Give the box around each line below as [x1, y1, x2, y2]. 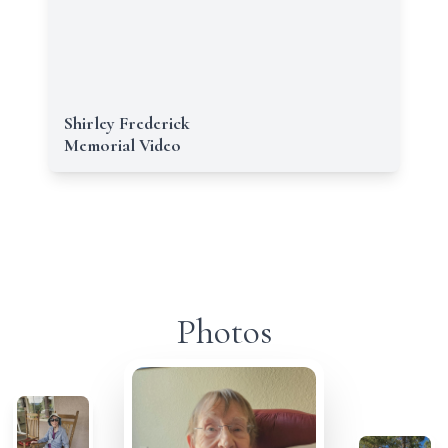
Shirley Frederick [64, 112, 190, 134]
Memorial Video [64, 134, 181, 156]
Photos [176, 310, 272, 353]
